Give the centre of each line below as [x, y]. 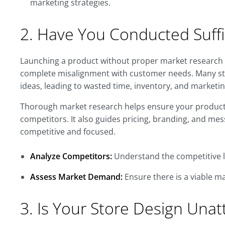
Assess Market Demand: [76, 177]
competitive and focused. [68, 132]
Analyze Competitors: [71, 156]
